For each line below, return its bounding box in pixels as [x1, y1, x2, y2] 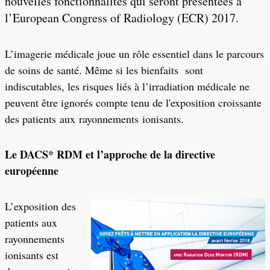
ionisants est [5, 248, 58, 262]
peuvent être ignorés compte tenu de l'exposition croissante [5, 95, 262, 110]
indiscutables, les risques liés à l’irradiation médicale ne [5, 79, 250, 93]
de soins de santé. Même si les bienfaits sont [5, 63, 203, 77]
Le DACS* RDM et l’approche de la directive [5, 146, 215, 162]
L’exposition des [5, 199, 76, 213]
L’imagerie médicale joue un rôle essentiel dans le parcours [5, 46, 264, 61]
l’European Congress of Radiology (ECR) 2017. [5, 10, 239, 26]
